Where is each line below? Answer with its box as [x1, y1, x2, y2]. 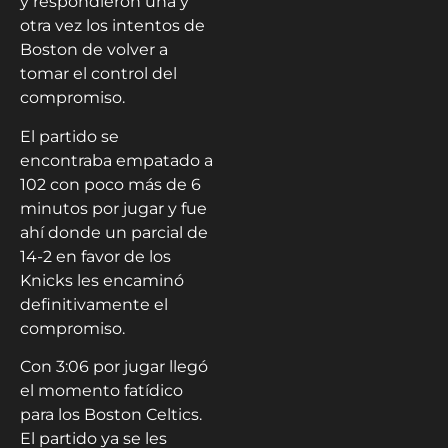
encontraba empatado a [20, 150, 213, 170]
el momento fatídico [20, 381, 183, 401]
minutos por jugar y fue [20, 198, 207, 218]
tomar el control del [20, 64, 177, 84]
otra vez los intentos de [20, 16, 205, 36]
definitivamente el [20, 294, 168, 314]
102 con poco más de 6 [20, 174, 201, 194]
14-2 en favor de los [20, 246, 171, 266]
